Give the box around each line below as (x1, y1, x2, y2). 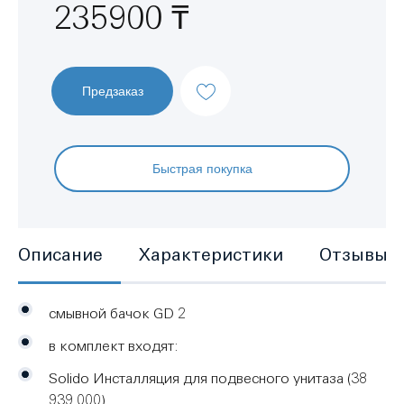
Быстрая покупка (151, 160, 252, 177)
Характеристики (139, 244, 283, 264)
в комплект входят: (49, 337, 179, 353)
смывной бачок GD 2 (49, 305, 186, 321)
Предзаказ (81, 82, 143, 99)
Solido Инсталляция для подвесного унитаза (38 (49, 370, 367, 386)
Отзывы (319, 244, 388, 264)
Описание (18, 244, 103, 264)
